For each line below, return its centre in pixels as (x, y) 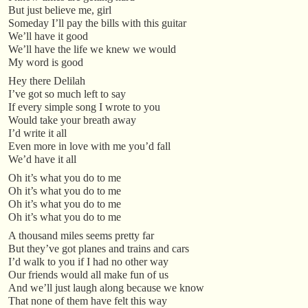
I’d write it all (37, 133)
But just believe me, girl (60, 10)
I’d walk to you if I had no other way (88, 262)
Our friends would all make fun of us (88, 275)
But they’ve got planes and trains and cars (99, 249)
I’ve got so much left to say (67, 94)
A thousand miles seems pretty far (81, 236)
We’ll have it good (48, 36)
